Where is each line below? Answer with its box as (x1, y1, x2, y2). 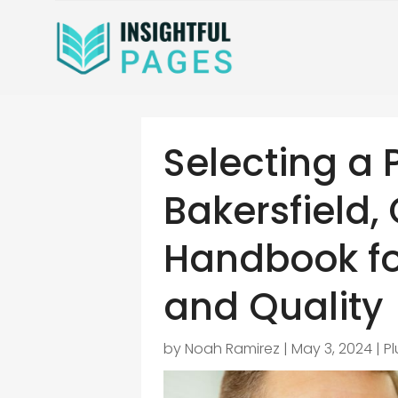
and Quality (163, 281, 384, 333)
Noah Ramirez (185, 338, 281, 359)
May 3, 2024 (291, 338, 373, 359)
